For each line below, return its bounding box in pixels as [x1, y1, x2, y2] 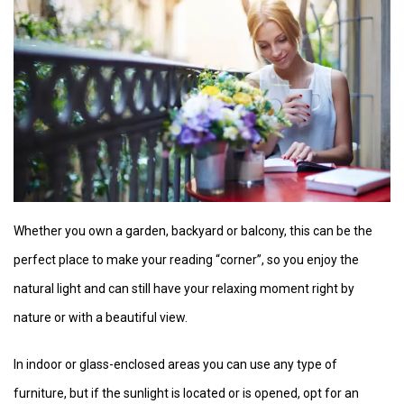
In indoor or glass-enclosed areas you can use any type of [14, 357, 337, 372]
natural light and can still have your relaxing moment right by [14, 281, 354, 297]
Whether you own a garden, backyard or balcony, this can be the [14, 224, 372, 239]
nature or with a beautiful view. [14, 310, 188, 326]
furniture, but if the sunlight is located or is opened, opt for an [14, 386, 359, 401]
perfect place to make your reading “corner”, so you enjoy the [14, 252, 359, 268]
